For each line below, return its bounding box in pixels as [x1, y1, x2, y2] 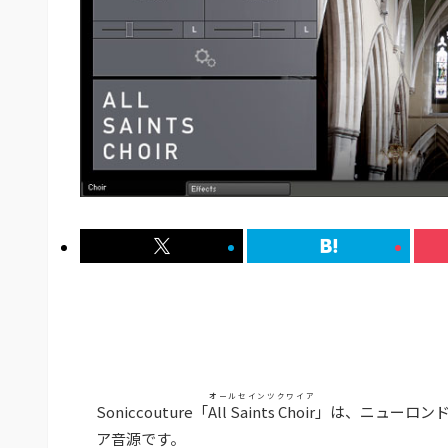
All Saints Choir [208, 401, 315, 423]
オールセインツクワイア [208, 390, 314, 402]
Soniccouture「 [96, 401, 208, 423]
